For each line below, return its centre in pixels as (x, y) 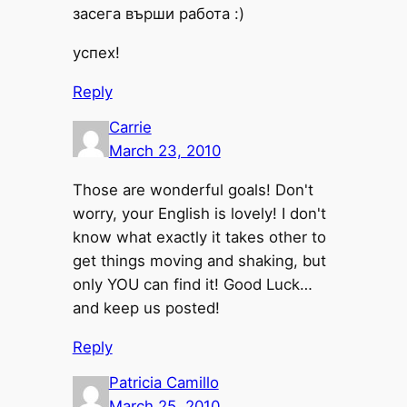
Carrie (130, 128)
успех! (96, 52)
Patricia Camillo (164, 383)
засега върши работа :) (158, 14)
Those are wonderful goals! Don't (193, 189)
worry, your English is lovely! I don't (199, 213)
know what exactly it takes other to (199, 237)
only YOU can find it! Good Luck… (192, 284)
